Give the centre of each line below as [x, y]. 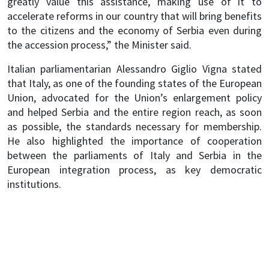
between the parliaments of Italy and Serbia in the [134, 155]
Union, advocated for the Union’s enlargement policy [134, 98]
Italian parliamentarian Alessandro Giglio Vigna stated [134, 69]
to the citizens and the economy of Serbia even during [134, 30]
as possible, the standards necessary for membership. [134, 126]
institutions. [35, 184]
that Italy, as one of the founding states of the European [134, 83]
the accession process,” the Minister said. [99, 45]
